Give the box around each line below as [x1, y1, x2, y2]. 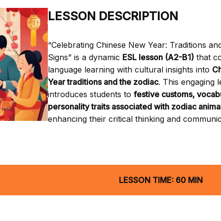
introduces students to [47, 89, 134, 99]
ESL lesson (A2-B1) [122, 52, 194, 62]
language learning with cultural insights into [47, 64, 212, 74]
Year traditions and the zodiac [47, 76, 158, 87]
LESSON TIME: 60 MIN [118, 175, 203, 185]
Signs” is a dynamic [47, 52, 122, 62]
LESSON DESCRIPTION [47, 8, 178, 23]
